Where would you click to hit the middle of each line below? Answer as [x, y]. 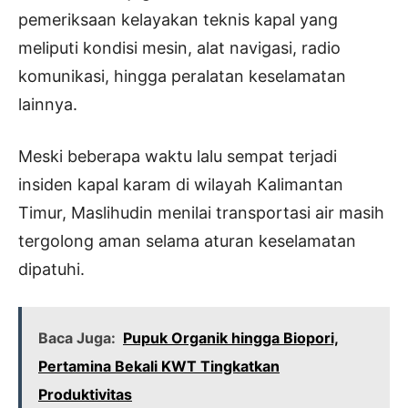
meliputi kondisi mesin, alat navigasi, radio [179, 48]
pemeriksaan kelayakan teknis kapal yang [178, 20]
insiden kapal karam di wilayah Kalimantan [181, 185]
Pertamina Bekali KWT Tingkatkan [159, 367]
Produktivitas [85, 395]
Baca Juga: [77, 338]
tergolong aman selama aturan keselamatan [187, 241]
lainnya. [48, 105]
